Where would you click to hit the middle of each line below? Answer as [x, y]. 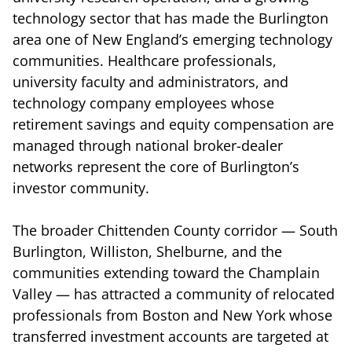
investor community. [81, 187]
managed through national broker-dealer [148, 145]
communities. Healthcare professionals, [145, 60]
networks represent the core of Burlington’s [156, 166]
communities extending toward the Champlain [166, 272]
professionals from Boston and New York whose [172, 315]
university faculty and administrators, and [150, 81]
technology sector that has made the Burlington [170, 18]
